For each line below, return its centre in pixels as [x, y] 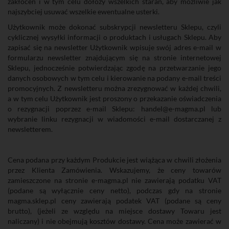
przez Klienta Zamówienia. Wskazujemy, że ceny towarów [114, 170]
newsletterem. [30, 129]
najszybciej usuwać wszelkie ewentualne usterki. [84, 12]
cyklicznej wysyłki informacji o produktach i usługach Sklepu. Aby [114, 37]
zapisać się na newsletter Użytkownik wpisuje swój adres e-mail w [114, 47]
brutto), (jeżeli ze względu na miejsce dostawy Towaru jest [114, 211]
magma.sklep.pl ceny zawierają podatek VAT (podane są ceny [114, 201]
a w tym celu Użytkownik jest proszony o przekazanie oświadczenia [114, 98]
